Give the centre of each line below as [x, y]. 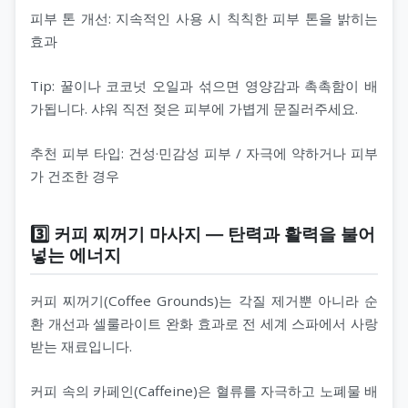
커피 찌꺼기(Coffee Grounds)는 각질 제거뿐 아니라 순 [204, 300]
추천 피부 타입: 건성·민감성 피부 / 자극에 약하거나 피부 [204, 153]
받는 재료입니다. [81, 346]
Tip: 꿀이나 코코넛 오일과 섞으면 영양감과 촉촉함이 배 [204, 85]
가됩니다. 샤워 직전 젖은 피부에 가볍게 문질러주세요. [194, 108]
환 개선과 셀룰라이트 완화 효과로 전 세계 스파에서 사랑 [204, 323]
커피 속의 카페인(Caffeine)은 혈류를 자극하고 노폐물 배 [204, 390]
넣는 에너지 [76, 255]
